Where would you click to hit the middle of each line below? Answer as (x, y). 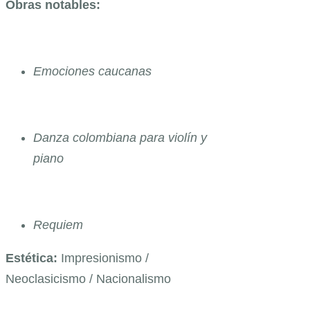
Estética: (33, 258)
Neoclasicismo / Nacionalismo (88, 279)
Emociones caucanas (92, 71)
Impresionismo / (105, 258)
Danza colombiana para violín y (120, 137)
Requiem (58, 225)
